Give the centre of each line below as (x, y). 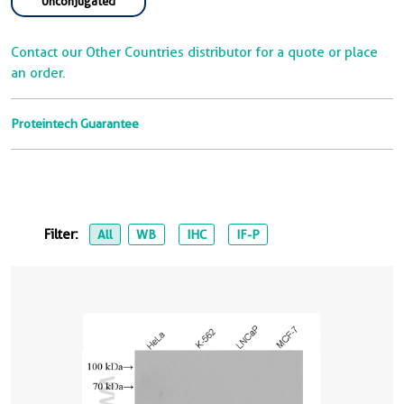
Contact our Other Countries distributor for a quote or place (194, 52)
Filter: (63, 234)
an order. (38, 73)
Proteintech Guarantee (75, 124)
